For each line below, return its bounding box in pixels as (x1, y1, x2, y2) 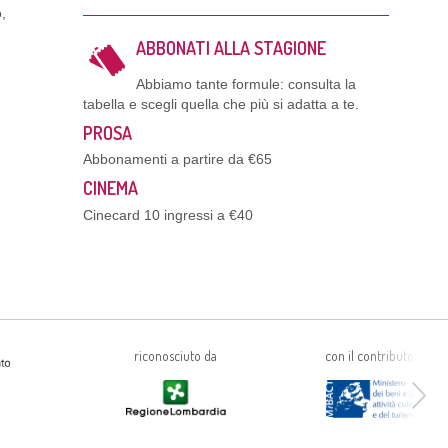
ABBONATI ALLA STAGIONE (136, 37, 327, 60)
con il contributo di (324, 347, 427, 365)
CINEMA (82, 177, 138, 200)
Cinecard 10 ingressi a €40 (82, 206, 253, 223)
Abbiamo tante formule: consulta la (136, 75, 357, 92)
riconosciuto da (134, 347, 218, 365)
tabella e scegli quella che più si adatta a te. (82, 95, 359, 112)
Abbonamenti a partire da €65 (82, 151, 272, 168)
